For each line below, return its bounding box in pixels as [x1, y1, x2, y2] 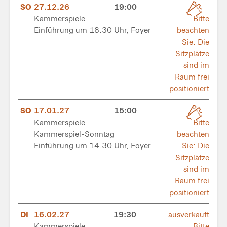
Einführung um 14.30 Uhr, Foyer [34, 139, 152, 152]
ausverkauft [168, 208, 209, 220]
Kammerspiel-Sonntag [34, 127, 115, 140]
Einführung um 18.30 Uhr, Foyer [34, 23, 152, 36]
